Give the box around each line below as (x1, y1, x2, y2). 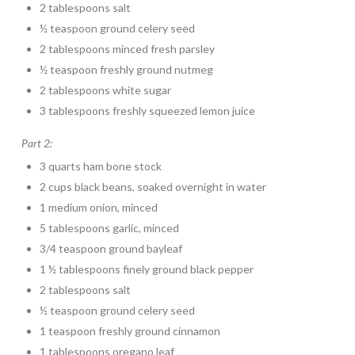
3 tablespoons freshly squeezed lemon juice (40, 103, 256, 117)
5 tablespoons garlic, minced (40, 221, 180, 235)
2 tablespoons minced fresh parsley (40, 41, 216, 55)
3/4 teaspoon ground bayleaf (40, 242, 183, 256)
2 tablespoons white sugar (40, 82, 172, 97)
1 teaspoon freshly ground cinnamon (40, 324, 221, 338)
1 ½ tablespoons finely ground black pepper (40, 262, 254, 277)
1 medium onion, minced (40, 200, 158, 215)
